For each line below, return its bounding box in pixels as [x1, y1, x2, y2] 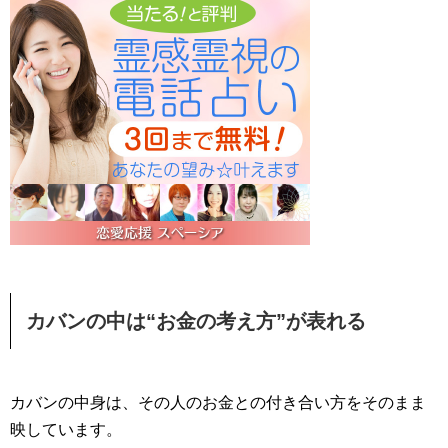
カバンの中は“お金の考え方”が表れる [26, 310, 366, 333]
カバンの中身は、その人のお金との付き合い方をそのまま [10, 394, 426, 412]
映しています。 [10, 421, 122, 439]
